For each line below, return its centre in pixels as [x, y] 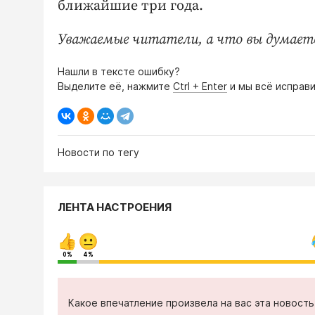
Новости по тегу [98, 153]
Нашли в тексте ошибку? [119, 72]
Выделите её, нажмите [115, 86]
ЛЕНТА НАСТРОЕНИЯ [115, 207]
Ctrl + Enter [200, 86]
